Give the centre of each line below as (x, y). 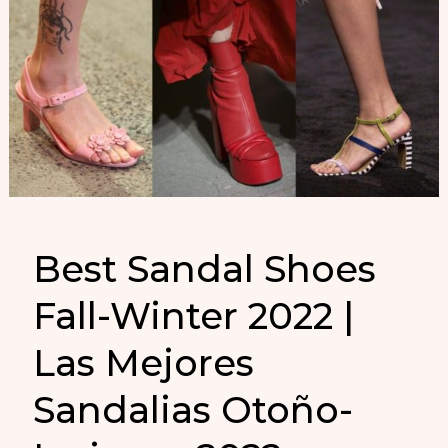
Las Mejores (144, 362)
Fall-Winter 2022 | (194, 315)
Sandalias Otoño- (193, 409)
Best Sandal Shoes (205, 268)
